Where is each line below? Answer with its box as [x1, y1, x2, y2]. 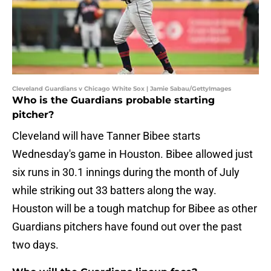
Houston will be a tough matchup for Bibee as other [12, 202, 257, 215]
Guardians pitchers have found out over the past [12, 220, 242, 233]
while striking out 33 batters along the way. [12, 184, 217, 197]
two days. [12, 238, 59, 252]
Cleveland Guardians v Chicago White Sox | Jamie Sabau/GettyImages [12, 85, 231, 93]
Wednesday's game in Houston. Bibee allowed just [12, 148, 253, 161]
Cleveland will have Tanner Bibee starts [12, 129, 200, 143]
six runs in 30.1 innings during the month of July [12, 166, 240, 179]
